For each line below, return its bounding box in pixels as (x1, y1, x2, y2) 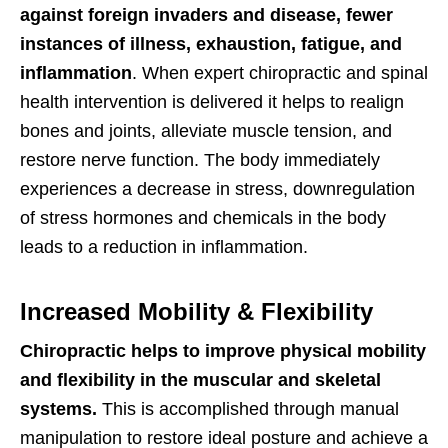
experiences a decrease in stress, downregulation (20, 179, 415, 200)
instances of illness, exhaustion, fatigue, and (20, 34, 402, 55)
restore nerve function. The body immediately (20, 150, 380, 171)
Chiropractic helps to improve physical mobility (20, 341, 426, 362)
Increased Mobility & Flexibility (20, 298, 373, 326)
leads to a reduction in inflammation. (20, 237, 308, 258)
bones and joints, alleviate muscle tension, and (20, 121, 392, 142)
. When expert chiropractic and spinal (132, 63, 428, 84)
